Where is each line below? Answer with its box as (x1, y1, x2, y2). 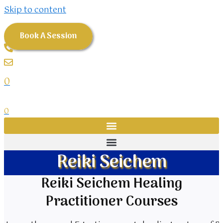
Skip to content (4, 3, 66, 17)
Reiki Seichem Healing (41, 173, 182, 196)
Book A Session (20, 30, 77, 43)
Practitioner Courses (45, 191, 178, 214)
